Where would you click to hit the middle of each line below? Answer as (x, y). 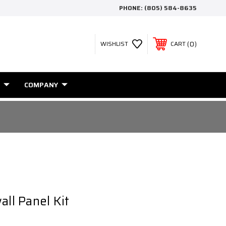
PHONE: (132, 8)
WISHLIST (114, 44)
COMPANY (41, 85)
